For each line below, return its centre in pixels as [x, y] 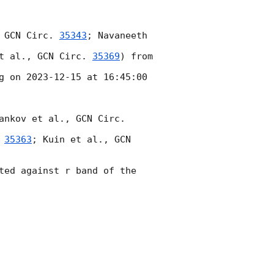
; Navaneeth [117, 36]
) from [136, 57]
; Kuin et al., [73, 140]
